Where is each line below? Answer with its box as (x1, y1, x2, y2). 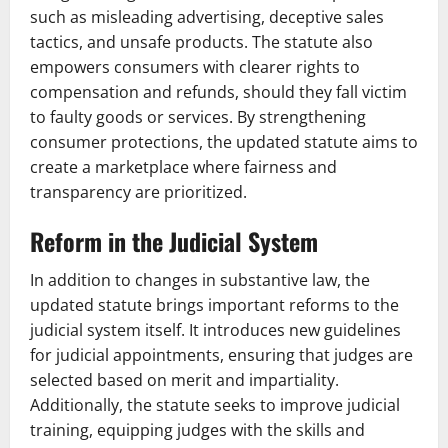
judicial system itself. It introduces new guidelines (30, 319, 401, 341)
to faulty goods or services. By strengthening (30, 106, 366, 128)
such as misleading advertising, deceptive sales (30, 6, 384, 28)
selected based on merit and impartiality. (30, 369, 339, 391)
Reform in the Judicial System (30, 223, 318, 259)
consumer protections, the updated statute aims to (30, 131, 418, 153)
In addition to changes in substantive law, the (30, 269, 370, 291)
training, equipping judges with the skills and (30, 419, 365, 441)
